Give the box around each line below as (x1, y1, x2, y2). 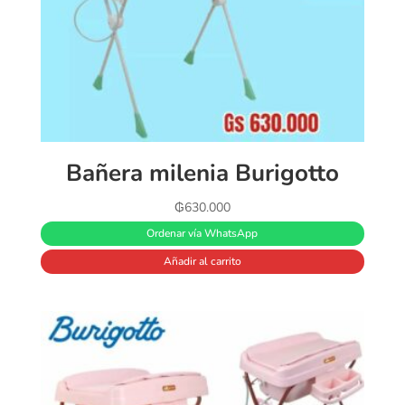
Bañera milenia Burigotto (65, 156, 339, 189)
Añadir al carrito (163, 254, 241, 269)
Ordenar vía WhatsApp (146, 226, 259, 241)
